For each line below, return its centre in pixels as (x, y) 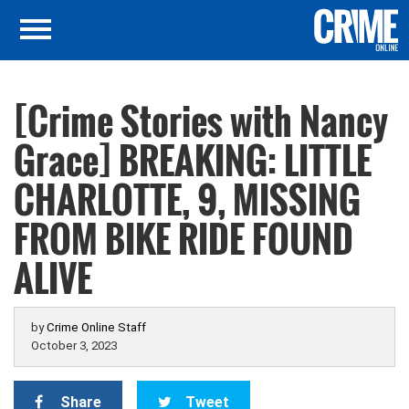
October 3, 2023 (74, 346)
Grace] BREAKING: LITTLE (193, 160)
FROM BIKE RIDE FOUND (184, 238)
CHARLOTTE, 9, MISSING (187, 199)
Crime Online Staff (96, 327)
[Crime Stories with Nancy (201, 121)
